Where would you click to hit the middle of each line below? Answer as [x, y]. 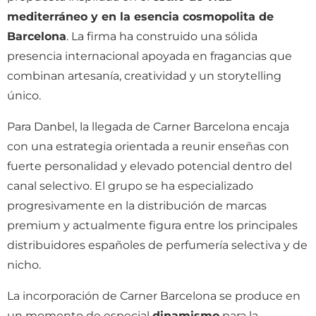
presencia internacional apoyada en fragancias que [150, 56]
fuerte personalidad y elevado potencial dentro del [150, 166]
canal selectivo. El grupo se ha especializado [130, 186]
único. [24, 96]
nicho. [24, 265]
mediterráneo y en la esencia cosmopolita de [140, 17]
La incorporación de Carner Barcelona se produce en [154, 296]
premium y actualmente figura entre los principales [152, 225]
